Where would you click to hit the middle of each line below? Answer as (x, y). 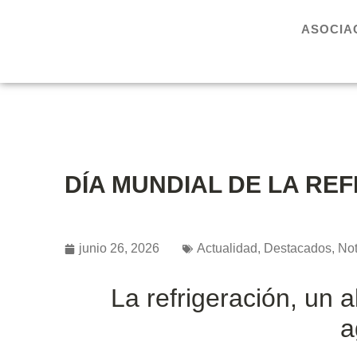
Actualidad (227, 249)
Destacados (297, 249)
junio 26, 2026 (119, 249)
